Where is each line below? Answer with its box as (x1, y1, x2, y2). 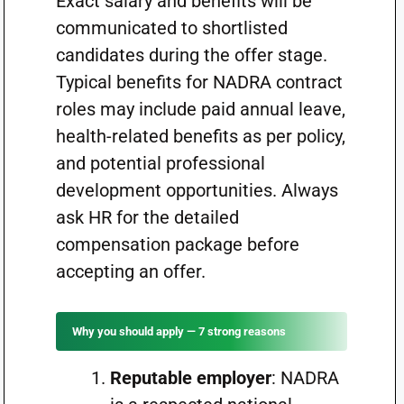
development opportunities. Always (55, 179, 338, 201)
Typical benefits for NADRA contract (55, 71, 343, 93)
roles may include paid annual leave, (55, 98, 345, 120)
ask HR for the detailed (55, 207, 239, 228)
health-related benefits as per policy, (55, 125, 345, 147)
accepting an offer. (55, 261, 206, 282)
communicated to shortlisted (55, 17, 288, 39)
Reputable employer (109, 367, 271, 389)
